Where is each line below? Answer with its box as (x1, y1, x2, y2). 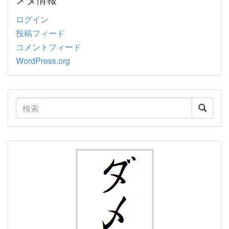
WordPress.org (16, 54, 70, 66)
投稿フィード (16, 27, 65, 39)
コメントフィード (16, 40, 81, 53)
